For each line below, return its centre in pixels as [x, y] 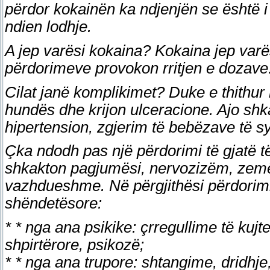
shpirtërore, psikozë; [74, 244]
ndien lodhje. [48, 27]
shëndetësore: [53, 203]
